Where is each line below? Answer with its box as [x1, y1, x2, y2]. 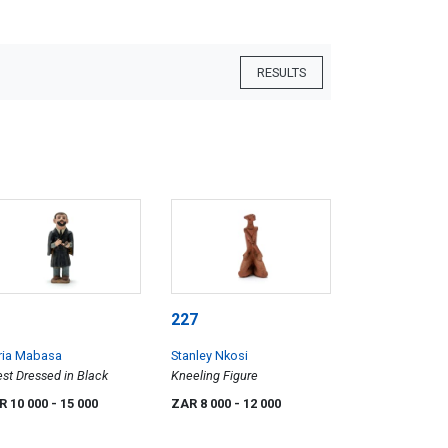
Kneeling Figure [171, 367, 258, 383]
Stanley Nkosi [171, 347, 248, 363]
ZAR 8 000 [171, 395, 234, 411]
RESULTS [257, 64, 306, 80]
